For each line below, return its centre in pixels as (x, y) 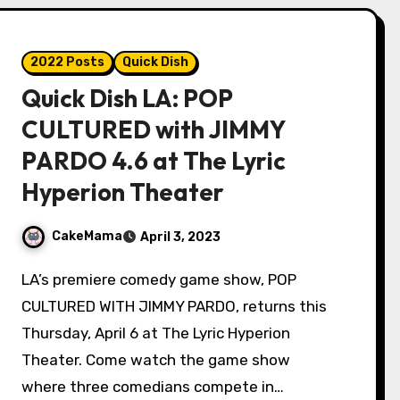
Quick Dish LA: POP (128, 98)
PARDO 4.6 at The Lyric (154, 161)
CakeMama (87, 237)
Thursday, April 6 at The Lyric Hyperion (156, 333)
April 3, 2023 (181, 237)
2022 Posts (68, 62)
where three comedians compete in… (153, 387)
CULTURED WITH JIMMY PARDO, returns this (175, 306)
